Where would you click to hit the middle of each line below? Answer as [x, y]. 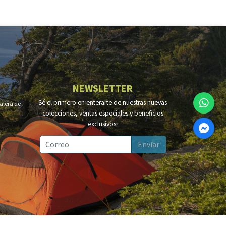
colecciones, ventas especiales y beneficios [103, 113]
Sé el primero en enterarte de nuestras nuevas [103, 102]
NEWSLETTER [103, 88]
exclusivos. [103, 123]
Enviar [149, 144]
